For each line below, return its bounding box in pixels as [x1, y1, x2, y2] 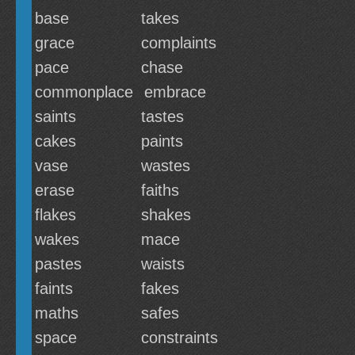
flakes [35, 206, 76, 223]
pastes [35, 255, 82, 273]
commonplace [35, 83, 133, 101]
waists [141, 255, 185, 273]
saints [35, 108, 76, 125]
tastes [141, 108, 184, 125]
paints [141, 132, 183, 150]
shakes [141, 206, 191, 223]
